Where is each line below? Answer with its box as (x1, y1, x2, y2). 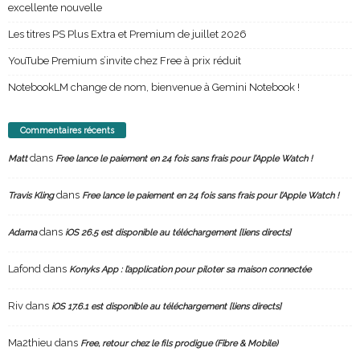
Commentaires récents (20, 125, 114, 137)
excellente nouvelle (8, 2, 102, 14)
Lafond (8, 263, 41, 276)
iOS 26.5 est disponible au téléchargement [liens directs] (65, 227, 291, 239)
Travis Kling (8, 190, 54, 202)
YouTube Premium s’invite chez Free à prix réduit (8, 55, 241, 67)
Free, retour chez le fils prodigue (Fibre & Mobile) (80, 338, 278, 350)
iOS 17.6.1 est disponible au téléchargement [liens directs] (51, 301, 281, 313)
